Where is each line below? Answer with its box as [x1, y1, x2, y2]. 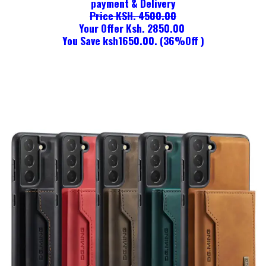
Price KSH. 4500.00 [90, 8, 176, 24]
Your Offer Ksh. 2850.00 [79, 20, 187, 36]
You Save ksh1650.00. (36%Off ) [62, 33, 204, 49]
